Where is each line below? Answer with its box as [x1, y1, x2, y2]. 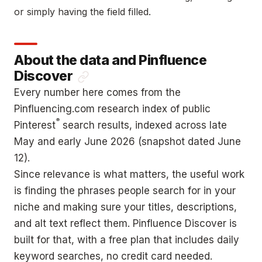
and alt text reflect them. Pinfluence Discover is [14, 218, 237, 230]
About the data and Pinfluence [14, 52, 207, 69]
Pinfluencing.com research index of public [14, 103, 211, 115]
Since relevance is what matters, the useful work [14, 168, 244, 181]
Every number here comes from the [14, 87, 181, 99]
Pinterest [14, 119, 56, 132]
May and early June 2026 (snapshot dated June [14, 136, 241, 148]
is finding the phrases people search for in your [14, 185, 236, 197]
